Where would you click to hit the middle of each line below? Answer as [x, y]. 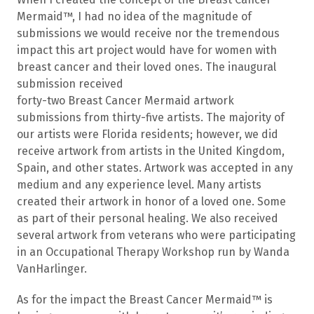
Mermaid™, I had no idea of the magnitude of [134, 16]
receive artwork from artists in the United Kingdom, [151, 151]
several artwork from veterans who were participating [156, 235]
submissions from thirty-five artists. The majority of [151, 117]
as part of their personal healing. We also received [148, 218]
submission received [70, 83]
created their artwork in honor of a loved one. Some [151, 201]
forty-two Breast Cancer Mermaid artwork [125, 100]
